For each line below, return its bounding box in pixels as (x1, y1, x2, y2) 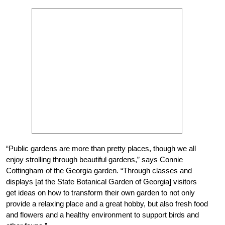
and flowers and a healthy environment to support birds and (6, 210, 199, 219)
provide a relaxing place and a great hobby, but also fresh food (6, 199, 208, 208)
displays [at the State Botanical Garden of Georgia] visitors (6, 177, 197, 186)
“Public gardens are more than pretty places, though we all (6, 144, 196, 153)
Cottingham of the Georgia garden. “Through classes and (6, 166, 192, 175)
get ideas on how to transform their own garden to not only (6, 188, 195, 197)
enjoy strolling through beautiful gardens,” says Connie (6, 155, 183, 164)
